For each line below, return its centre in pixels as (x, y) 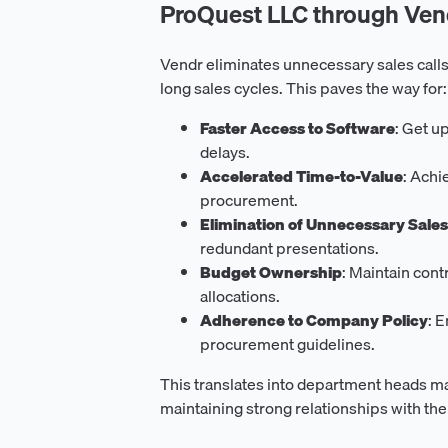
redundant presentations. (289, 247)
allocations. (240, 295)
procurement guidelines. (287, 343)
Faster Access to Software (297, 127)
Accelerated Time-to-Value (301, 175)
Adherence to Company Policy (314, 319)
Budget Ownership (271, 271)
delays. (225, 151)
